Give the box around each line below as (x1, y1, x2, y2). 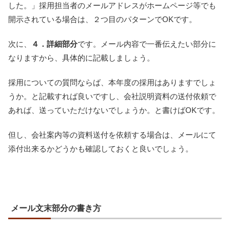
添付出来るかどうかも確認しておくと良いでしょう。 (8, 144, 193, 153)
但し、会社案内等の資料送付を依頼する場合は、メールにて (8, 130, 216, 139)
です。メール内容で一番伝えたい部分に (78, 39, 216, 48)
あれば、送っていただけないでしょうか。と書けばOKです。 (8, 105, 220, 114)
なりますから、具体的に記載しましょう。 (8, 53, 155, 62)
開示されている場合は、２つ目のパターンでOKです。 (8, 14, 197, 24)
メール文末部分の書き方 (11, 203, 101, 213)
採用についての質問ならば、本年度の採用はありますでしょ (8, 78, 216, 87)
